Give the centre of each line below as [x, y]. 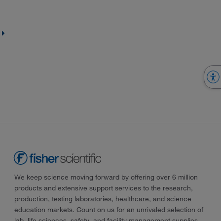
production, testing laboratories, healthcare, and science [103, 199]
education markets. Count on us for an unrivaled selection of [109, 209]
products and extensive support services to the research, [103, 188]
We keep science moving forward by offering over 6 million [106, 177]
